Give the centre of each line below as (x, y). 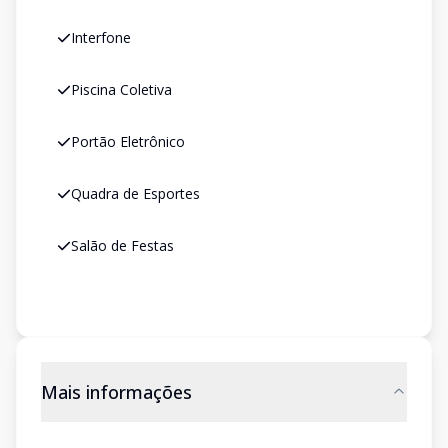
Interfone (101, 37)
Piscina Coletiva (121, 89)
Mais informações (116, 392)
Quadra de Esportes (135, 193)
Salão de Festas (122, 245)
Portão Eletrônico (128, 141)
